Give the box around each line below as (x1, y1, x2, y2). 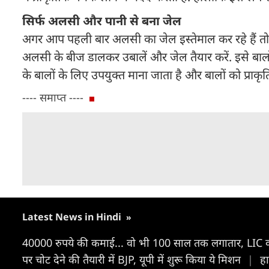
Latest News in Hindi (22, 210, 124, 223)
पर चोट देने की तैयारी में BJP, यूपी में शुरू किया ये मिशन (22, 252, 244, 267)
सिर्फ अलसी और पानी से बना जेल (22, 13, 181, 29)
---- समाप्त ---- (22, 90, 83, 104)
